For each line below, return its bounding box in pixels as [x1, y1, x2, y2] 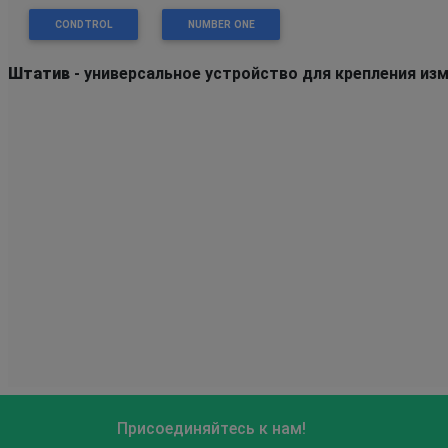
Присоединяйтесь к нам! [117, 418, 306, 438]
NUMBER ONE [187, 17, 255, 31]
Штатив [8, 63, 70, 83]
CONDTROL [54, 17, 113, 31]
